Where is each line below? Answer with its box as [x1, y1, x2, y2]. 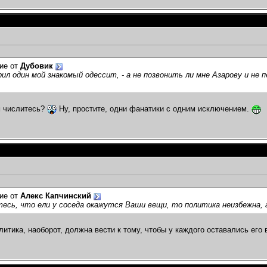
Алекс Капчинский [20, 191, 91, 201]
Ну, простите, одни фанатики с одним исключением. [57, 104, 252, 114]
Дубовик [20, 61, 53, 71]
